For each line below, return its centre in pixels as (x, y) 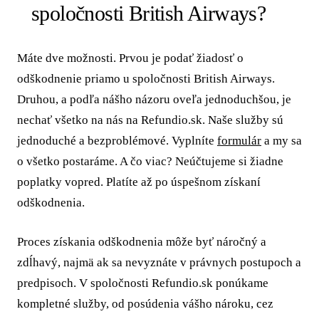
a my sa (282, 141)
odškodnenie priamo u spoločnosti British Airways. (146, 79)
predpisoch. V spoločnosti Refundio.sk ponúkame (143, 283)
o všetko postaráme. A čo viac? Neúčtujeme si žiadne (150, 162)
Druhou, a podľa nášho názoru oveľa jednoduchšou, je (154, 100)
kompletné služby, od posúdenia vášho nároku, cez (145, 303)
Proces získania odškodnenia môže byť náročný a (142, 241)
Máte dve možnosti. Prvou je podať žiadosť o (130, 58)
